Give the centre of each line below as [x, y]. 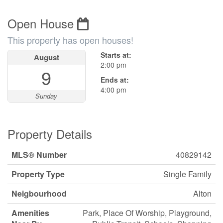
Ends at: [114, 80]
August [46, 57]
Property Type [38, 174]
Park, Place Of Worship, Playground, [147, 213]
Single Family [187, 174]
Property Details [50, 134]
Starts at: [116, 55]
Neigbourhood [39, 193]
